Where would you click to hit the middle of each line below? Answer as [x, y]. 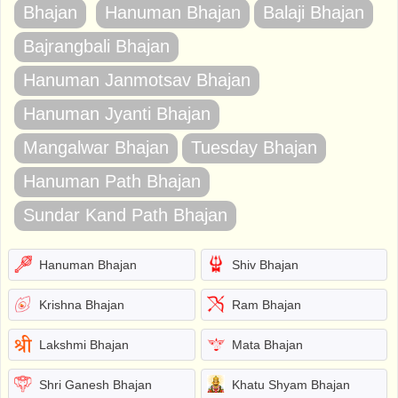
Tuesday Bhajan [254, 147]
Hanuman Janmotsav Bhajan [137, 80]
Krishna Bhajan [82, 304]
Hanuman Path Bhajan [112, 181]
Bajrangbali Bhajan [96, 46]
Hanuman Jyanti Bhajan [117, 113]
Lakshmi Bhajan [84, 344]
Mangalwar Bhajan [96, 147]
